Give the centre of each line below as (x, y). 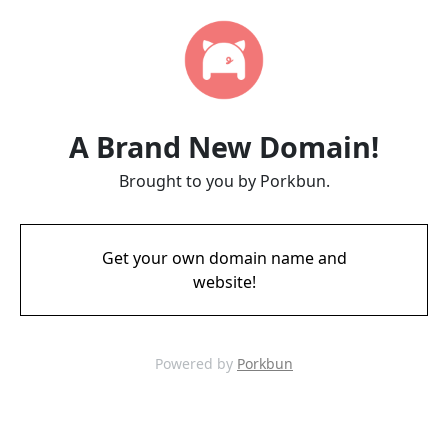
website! (224, 282)
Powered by (196, 363)
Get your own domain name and (224, 258)
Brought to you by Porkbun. (224, 181)
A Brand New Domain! (224, 146)
